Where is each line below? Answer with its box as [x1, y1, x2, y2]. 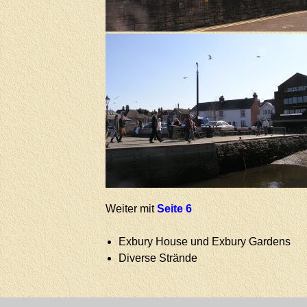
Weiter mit [106, 202, 157, 214]
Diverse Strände [119, 251, 198, 264]
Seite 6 [157, 202, 192, 214]
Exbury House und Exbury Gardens [119, 235, 291, 247]
